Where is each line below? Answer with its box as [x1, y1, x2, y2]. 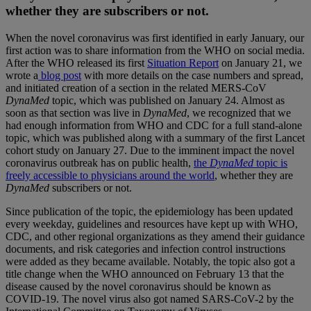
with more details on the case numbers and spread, [81, 69, 303, 81]
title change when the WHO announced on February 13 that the [6, 267, 284, 280]
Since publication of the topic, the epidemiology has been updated [6, 205, 293, 217]
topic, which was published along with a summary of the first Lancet [6, 131, 305, 144]
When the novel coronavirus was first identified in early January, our [6, 31, 304, 44]
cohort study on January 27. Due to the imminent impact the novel [6, 144, 294, 156]
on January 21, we [219, 56, 302, 69]
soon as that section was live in [6, 106, 143, 119]
